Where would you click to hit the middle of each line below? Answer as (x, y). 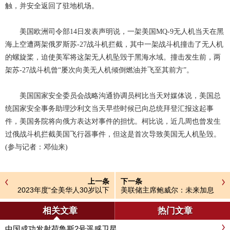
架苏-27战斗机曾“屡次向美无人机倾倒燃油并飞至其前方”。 (99, 70)
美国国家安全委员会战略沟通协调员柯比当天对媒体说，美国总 (113, 96)
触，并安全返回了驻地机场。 (52, 6)
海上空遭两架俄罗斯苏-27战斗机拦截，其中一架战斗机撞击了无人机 (114, 44)
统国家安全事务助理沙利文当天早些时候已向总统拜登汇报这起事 (109, 109)
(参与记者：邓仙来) (36, 147)
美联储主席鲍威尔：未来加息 (167, 190)
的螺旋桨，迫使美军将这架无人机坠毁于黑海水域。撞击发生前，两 (113, 57)
